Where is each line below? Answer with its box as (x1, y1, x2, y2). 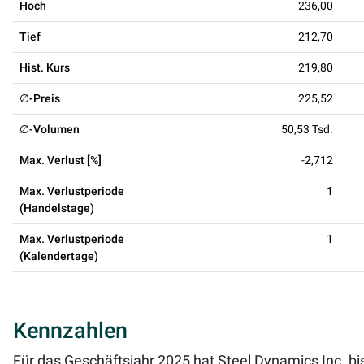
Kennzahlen (13, 317, 128, 344)
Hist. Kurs (19, 60, 70, 74)
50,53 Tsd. (281, 122, 333, 136)
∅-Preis (19, 91, 60, 105)
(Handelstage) (19, 201, 94, 214)
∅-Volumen (19, 122, 80, 136)
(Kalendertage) (19, 249, 98, 262)
